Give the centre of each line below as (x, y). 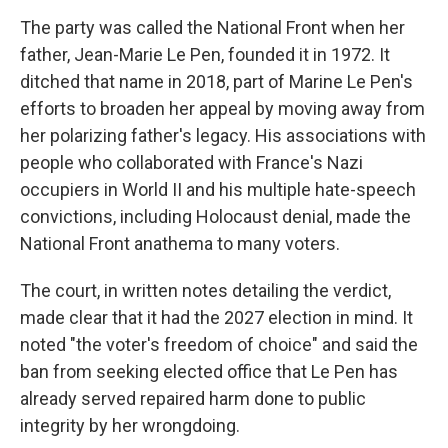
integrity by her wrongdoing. (130, 425)
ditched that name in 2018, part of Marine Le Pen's (216, 81)
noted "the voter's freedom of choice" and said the (219, 344)
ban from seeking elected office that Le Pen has (209, 371)
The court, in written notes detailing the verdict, (205, 290)
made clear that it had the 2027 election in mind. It (216, 317)
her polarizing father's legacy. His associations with (223, 135)
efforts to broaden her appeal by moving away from (222, 108)
